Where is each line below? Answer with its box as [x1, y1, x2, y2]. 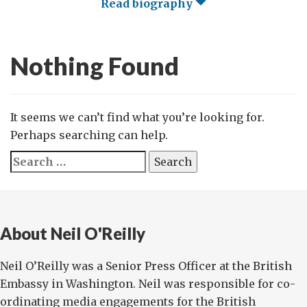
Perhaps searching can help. [10, 128, 168, 142]
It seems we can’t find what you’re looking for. [10, 110, 265, 124]
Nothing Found [10, 51, 179, 81]
